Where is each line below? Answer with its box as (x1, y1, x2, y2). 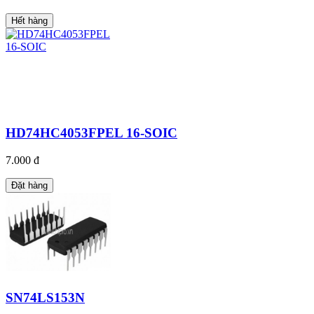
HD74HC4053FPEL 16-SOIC (6, 125, 177, 141)
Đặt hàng (11, 179, 48, 191)
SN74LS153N (6, 289, 85, 305)
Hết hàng (11, 15, 48, 27)
